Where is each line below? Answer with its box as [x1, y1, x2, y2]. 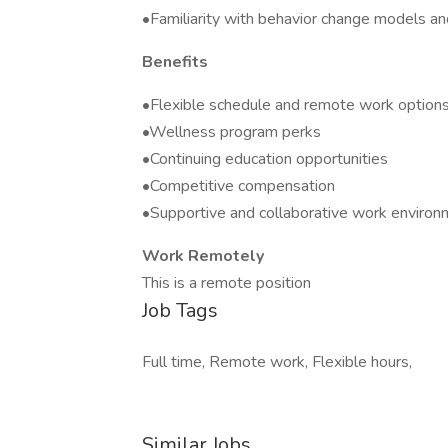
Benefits [142, 51, 208, 73]
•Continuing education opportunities [142, 148, 388, 170]
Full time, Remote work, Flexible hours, [142, 351, 412, 373]
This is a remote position [142, 272, 311, 294]
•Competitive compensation [142, 175, 335, 197]
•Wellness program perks [142, 121, 321, 143]
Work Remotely [142, 245, 264, 267]
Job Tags [142, 297, 218, 324]
